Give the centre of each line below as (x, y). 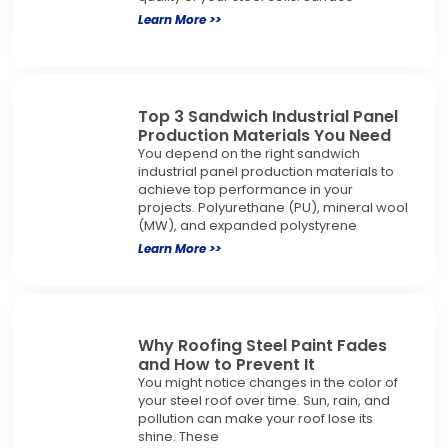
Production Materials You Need (264, 135)
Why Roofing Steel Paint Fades (262, 345)
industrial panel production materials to (265, 171)
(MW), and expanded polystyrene (247, 225)
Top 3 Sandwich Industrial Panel (267, 116)
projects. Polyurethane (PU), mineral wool (272, 207)
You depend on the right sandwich (248, 153)
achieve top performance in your (245, 189)
